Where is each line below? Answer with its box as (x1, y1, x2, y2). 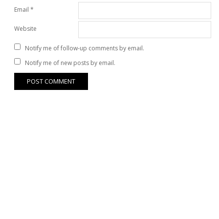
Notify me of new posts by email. (25, 59, 115, 67)
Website (14, 24, 37, 33)
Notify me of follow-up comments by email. (25, 44, 144, 52)
